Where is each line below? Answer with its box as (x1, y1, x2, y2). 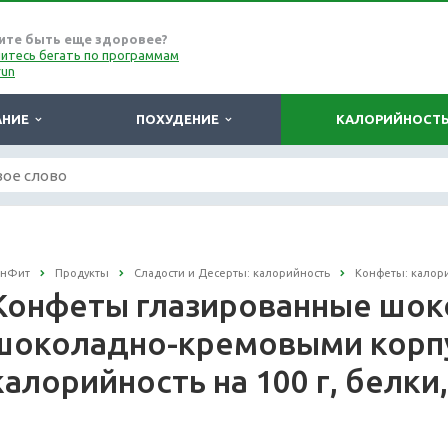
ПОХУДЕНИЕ (136, 112, 225, 126)
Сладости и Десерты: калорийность (134, 267, 330, 279)
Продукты (55, 267, 109, 279)
